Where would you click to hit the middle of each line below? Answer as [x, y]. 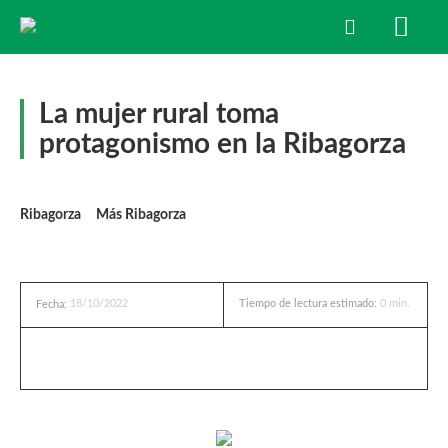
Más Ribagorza [141, 215]
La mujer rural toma [159, 114]
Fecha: [51, 304]
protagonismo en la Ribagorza [222, 144]
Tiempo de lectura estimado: [309, 304]
